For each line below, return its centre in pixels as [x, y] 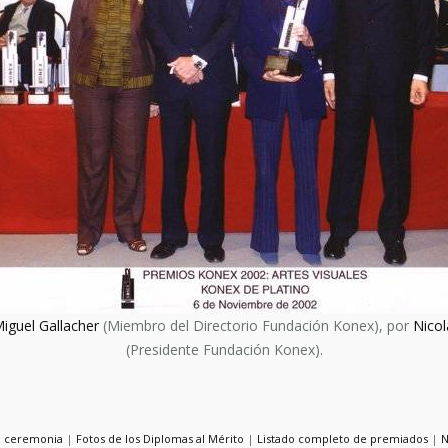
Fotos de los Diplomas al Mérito [160, 438]
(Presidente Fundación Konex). [224, 349]
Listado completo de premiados [342, 438]
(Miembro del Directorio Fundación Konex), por [256, 325]
